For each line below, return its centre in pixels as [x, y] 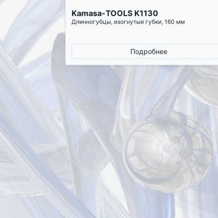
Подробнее [149, 51]
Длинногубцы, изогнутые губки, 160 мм [128, 21]
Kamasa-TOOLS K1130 [115, 13]
